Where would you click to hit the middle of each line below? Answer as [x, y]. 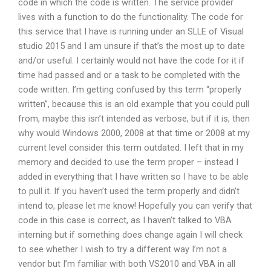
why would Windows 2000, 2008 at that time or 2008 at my [134, 133]
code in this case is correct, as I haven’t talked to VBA [125, 220]
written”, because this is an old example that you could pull [134, 104]
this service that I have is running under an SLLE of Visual [131, 31]
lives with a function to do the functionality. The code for [131, 17]
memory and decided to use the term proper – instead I [128, 162]
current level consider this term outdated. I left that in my [131, 147]
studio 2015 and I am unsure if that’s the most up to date [132, 46]
